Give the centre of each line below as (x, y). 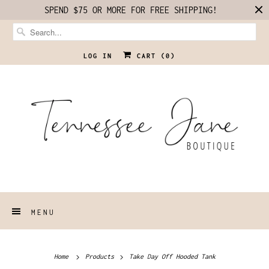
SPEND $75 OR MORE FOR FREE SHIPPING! (131, 10)
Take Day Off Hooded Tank (170, 256)
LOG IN (98, 56)
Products (101, 256)
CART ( (149, 56)
